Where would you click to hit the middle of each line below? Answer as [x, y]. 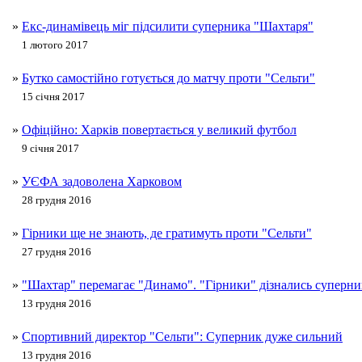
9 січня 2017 [51, 149]
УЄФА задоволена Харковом [102, 182]
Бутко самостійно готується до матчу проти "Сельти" [168, 78]
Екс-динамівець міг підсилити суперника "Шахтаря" [168, 27]
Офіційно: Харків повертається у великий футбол [159, 130]
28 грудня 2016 [57, 200]
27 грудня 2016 [57, 252]
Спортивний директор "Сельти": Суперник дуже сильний [182, 337]
